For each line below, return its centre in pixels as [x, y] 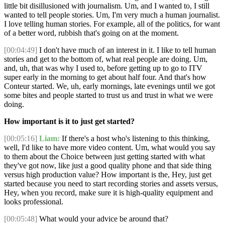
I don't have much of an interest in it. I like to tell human [127, 50]
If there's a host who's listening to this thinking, [135, 139]
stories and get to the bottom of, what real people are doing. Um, [106, 59]
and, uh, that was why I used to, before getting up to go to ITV [103, 68]
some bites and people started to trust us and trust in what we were [108, 95]
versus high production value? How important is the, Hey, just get [108, 175]
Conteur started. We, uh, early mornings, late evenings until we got [109, 86]
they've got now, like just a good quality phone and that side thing [108, 166]
